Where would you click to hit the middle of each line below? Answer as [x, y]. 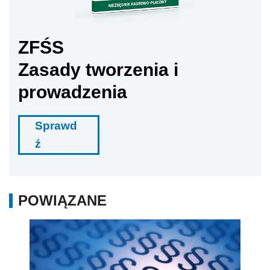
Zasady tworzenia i [98, 69]
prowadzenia [73, 92]
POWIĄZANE [62, 200]
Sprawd [56, 125]
